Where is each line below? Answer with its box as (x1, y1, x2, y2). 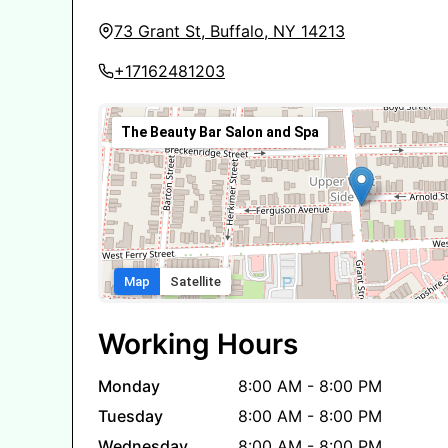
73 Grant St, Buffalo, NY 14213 (114, 20, 345, 41)
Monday (98, 375, 160, 396)
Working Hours (98, 326, 298, 361)
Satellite (170, 273, 221, 289)
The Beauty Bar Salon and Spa (121, 123, 319, 140)
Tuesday (98, 405, 163, 426)
